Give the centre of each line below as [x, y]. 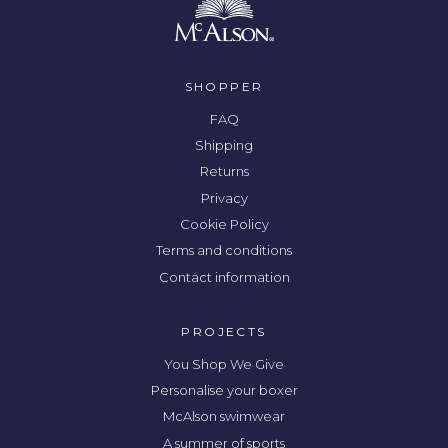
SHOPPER [224, 86]
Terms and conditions [224, 250]
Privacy [224, 197]
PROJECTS [224, 331]
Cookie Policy [224, 223]
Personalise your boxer [224, 389]
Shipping [224, 144]
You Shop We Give [224, 363]
